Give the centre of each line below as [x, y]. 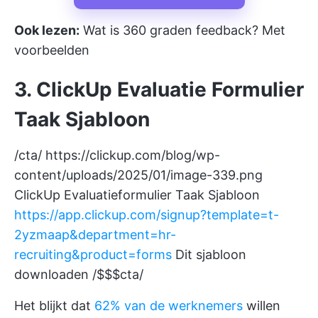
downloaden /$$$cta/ [79, 274]
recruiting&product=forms [93, 254]
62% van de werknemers [169, 306]
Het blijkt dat [54, 306]
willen [262, 306]
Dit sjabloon [209, 254]
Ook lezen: [47, 30]
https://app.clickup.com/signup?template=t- [147, 215]
